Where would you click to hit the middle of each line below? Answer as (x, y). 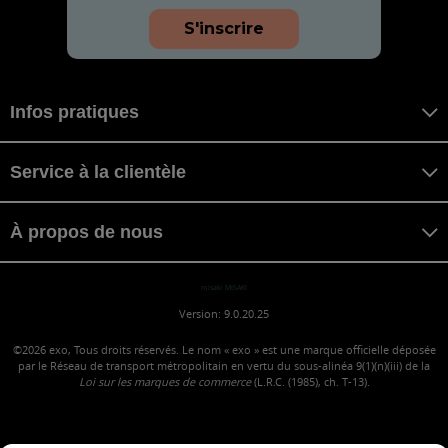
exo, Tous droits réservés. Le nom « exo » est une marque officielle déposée (242, 350)
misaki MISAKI (224, 288)
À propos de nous (86, 231)
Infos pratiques (74, 111)
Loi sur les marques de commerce (164, 382)
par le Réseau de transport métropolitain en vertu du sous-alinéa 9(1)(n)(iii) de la (224, 366)
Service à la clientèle (98, 171)
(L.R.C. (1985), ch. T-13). (310, 382)
